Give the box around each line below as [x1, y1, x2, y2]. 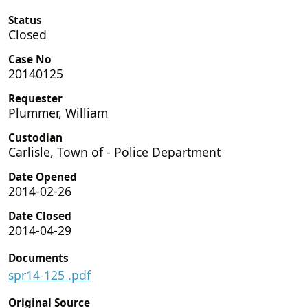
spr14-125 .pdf [8, 266, 91, 283]
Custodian [8, 130, 63, 145]
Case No [8, 52, 52, 67]
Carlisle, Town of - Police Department [8, 143, 221, 160]
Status [8, 12, 42, 27]
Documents [8, 250, 69, 265]
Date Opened [8, 169, 77, 184]
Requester [8, 91, 63, 106]
